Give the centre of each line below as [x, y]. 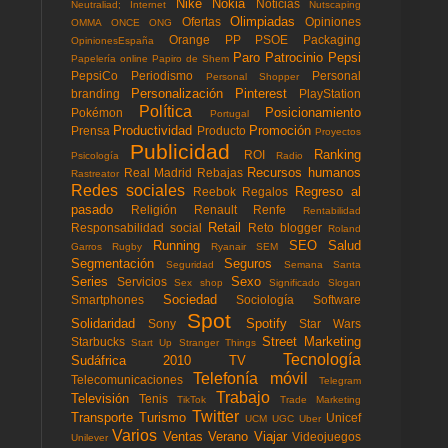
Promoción [279, 130]
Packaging [332, 39]
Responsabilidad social [136, 227]
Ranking [337, 154]
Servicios [141, 281]
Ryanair [229, 246]
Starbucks [98, 341]
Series [89, 281]
